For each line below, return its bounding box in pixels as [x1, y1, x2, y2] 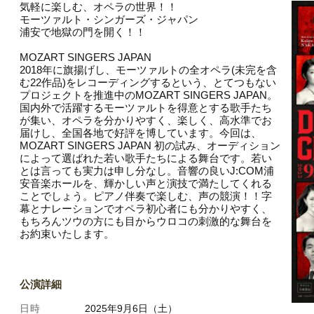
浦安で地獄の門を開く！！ [19, 26, 146, 38]
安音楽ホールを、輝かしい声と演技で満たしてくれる [19, 177, 272, 189]
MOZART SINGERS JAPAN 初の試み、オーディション [19, 139, 280, 151]
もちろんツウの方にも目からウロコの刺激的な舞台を [19, 215, 272, 227]
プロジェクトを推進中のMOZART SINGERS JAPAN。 [19, 89, 278, 101]
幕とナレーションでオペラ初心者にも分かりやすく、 [19, 203, 272, 214]
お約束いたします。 [19, 228, 114, 240]
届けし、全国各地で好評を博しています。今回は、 [19, 127, 261, 139]
